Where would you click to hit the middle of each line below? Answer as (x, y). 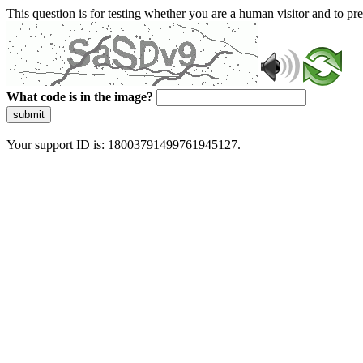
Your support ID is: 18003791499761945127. (124, 145)
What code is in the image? (80, 97)
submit (29, 115)
